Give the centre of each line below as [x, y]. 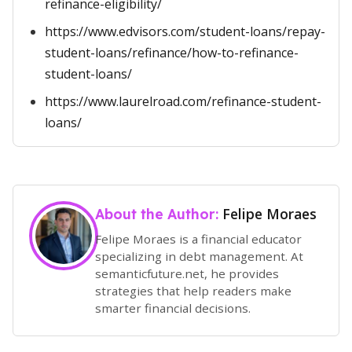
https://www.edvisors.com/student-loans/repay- [185, 31]
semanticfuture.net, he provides [187, 273]
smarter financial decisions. [173, 308]
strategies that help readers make [193, 290]
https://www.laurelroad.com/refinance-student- [183, 101]
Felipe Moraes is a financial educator [198, 238]
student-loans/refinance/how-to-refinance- [172, 53]
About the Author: [159, 214]
